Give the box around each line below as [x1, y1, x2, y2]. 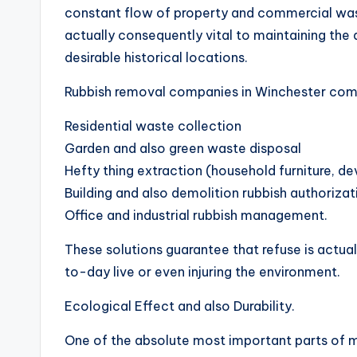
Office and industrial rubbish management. [65, 207, 328, 223]
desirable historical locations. [65, 49, 248, 65]
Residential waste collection [65, 118, 241, 134]
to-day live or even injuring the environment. [65, 264, 340, 280]
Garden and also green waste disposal [65, 140, 301, 156]
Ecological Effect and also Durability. [65, 298, 295, 314]
